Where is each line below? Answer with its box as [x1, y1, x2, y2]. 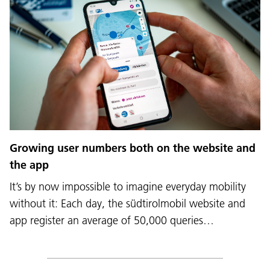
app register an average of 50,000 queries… [10, 213, 214, 228]
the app [10, 158, 49, 172]
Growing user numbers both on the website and [10, 141, 256, 155]
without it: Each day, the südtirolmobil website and [10, 196, 245, 211]
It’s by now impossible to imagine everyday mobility [10, 180, 246, 194]
